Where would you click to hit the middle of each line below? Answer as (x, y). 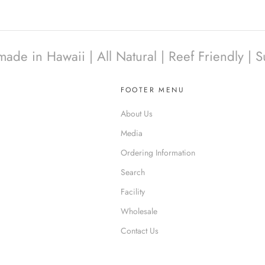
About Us (136, 114)
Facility (132, 192)
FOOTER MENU (152, 90)
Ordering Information (158, 153)
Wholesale (139, 211)
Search (132, 172)
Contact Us (139, 231)
